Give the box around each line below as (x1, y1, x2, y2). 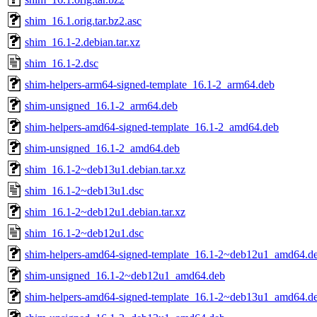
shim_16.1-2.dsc (25, 57, 98, 69)
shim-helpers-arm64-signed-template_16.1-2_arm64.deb (25, 78, 275, 91)
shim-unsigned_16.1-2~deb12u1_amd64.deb (25, 269, 225, 282)
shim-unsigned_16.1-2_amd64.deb (25, 142, 180, 154)
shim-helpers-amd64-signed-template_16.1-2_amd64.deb (25, 120, 279, 133)
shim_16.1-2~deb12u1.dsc (25, 226, 144, 239)
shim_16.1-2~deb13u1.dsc (25, 184, 144, 197)
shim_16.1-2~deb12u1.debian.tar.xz (25, 205, 185, 218)
